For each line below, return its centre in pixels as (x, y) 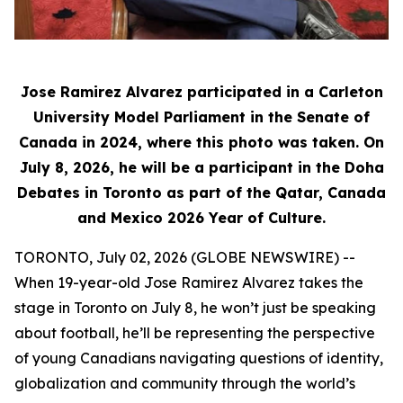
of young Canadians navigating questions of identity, (199, 358)
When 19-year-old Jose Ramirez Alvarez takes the (189, 283)
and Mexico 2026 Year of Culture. (201, 218)
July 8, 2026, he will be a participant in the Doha (201, 168)
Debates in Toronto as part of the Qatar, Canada (201, 193)
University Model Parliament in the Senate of (201, 117)
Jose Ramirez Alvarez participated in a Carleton (201, 92)
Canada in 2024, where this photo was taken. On (201, 143)
